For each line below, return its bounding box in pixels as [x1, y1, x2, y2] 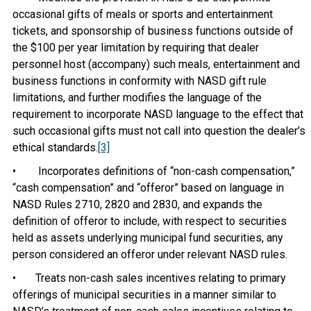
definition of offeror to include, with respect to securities [12, 215, 287, 228]
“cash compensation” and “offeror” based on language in [12, 181, 284, 194]
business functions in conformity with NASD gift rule [12, 74, 267, 87]
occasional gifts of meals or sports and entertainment [12, 8, 273, 21]
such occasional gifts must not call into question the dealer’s [12, 124, 305, 137]
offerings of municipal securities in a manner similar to [12, 288, 276, 301]
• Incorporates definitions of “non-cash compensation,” [12, 165, 295, 178]
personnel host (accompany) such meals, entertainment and [12, 58, 300, 71]
